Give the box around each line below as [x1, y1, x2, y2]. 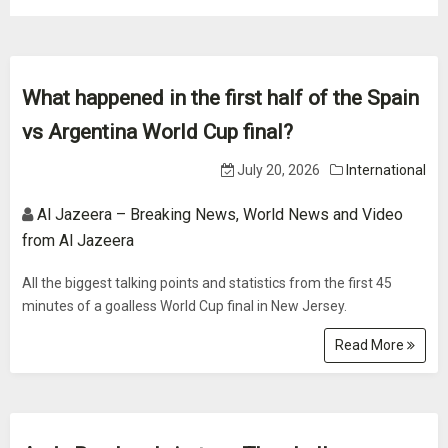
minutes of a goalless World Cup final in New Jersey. [22, 298, 347, 314]
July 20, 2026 [234, 162, 320, 178]
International [346, 162, 426, 178]
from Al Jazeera [22, 231, 134, 250]
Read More [335, 337, 407, 353]
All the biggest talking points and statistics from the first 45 [22, 275, 392, 291]
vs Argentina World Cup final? [22, 120, 293, 144]
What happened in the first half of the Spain [22, 86, 419, 110]
